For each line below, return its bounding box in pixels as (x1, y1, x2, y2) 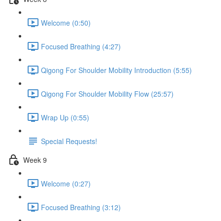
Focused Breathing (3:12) (41, 202, 121, 212)
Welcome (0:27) (41, 178, 91, 188)
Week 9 (23, 154, 47, 165)
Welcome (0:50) (41, 17, 91, 28)
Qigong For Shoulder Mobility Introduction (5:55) (41, 65, 192, 75)
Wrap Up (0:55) (41, 112, 89, 122)
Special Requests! (41, 136, 97, 146)
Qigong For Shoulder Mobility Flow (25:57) (41, 88, 174, 99)
